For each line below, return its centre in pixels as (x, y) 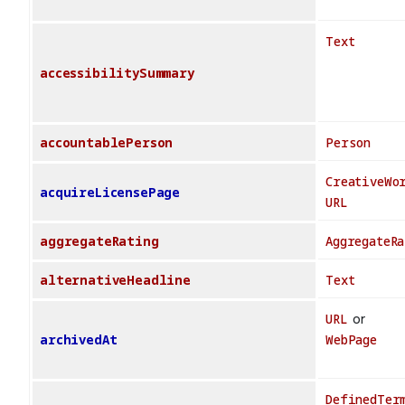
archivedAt (79, 340)
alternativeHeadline (115, 280)
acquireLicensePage (110, 193)
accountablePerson (107, 143)
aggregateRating (99, 241)
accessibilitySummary (117, 73)
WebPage (351, 340)
